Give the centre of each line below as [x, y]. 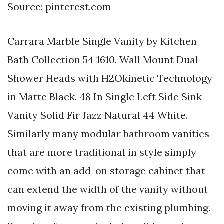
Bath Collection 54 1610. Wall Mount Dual [103, 60]
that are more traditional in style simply [102, 152]
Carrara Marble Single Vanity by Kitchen [102, 41]
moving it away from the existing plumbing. [109, 208]
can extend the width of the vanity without [108, 189]
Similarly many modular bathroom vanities [108, 134]
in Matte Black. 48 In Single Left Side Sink [105, 97]
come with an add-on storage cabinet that [106, 171]
